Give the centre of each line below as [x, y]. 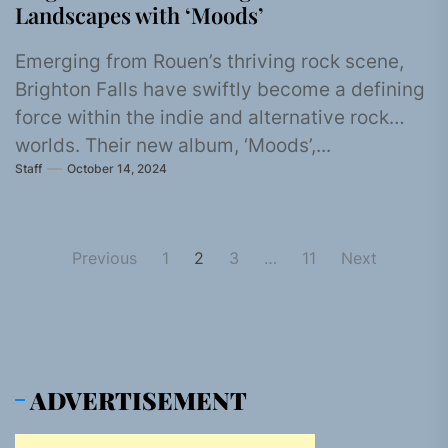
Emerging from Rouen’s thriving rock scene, [209, 61]
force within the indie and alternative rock [202, 117]
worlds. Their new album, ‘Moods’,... [173, 145]
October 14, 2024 [117, 168]
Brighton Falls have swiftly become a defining [220, 89]
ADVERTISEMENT [138, 400]
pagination [73, 286]
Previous [104, 257]
